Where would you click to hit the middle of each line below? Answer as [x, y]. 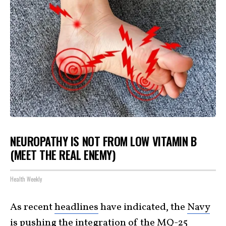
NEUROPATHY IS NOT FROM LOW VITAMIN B [103, 141]
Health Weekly [26, 179]
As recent [32, 208]
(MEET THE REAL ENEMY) [63, 155]
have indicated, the [143, 208]
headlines [76, 208]
